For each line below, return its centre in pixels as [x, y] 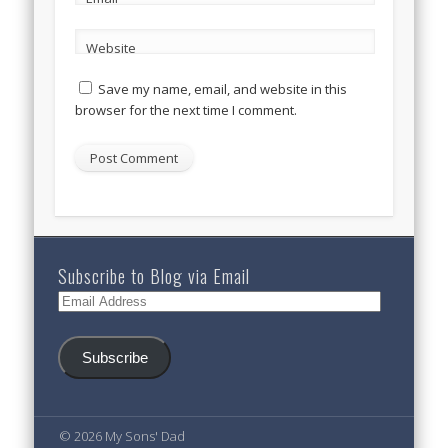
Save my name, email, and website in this [222, 89]
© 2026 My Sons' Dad [121, 435]
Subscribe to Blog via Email [154, 275]
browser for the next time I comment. [185, 110]
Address [82, 320]
